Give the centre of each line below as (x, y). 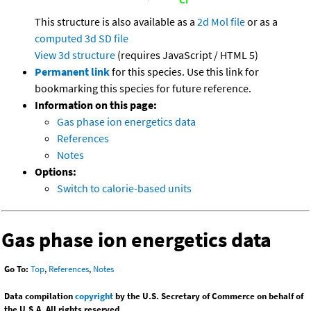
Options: (56, 172)
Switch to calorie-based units (124, 188)
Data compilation (40, 296)
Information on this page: (96, 105)
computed (59, 39)
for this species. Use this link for (185, 72)
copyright (94, 296)
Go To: (16, 269)
